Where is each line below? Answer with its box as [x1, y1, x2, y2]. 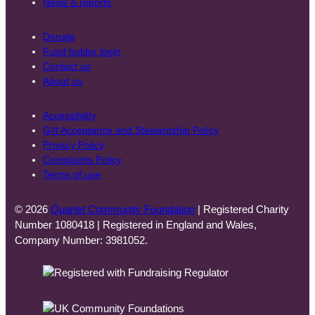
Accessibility [43, 110, 97, 122]
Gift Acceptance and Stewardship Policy [43, 124, 219, 136]
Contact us [43, 60, 91, 72]
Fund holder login [43, 45, 122, 57]
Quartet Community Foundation [51, 203, 195, 215]
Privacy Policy [43, 139, 105, 151]
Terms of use [43, 169, 101, 181]
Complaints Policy [43, 154, 122, 166]
